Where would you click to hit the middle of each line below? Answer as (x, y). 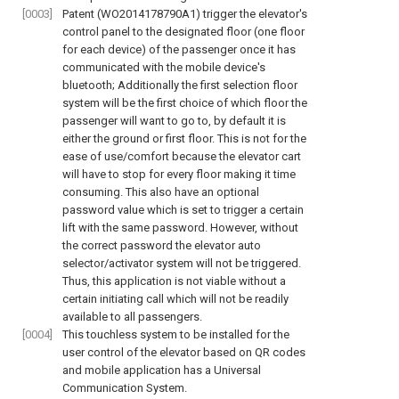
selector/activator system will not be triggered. (182, 263)
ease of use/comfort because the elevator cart (182, 156)
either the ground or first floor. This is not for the (184, 138)
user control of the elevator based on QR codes (184, 352)
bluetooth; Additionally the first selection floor (180, 85)
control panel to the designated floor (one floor (183, 32)
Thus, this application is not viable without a (174, 281)
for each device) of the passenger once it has (179, 49)
